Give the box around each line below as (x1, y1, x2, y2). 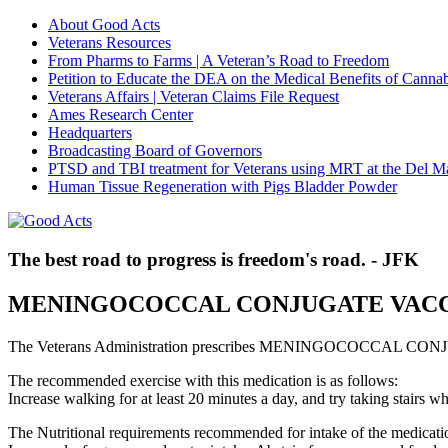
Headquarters (48, 124, 132, 141)
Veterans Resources (48, 34, 171, 51)
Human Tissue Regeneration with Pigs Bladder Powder (48, 178, 397, 195)
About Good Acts (48, 16, 160, 33)
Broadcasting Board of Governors (48, 142, 262, 159)
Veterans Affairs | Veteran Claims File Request (48, 88, 339, 105)
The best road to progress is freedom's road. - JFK (8, 248, 419, 270)
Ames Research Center (48, 106, 193, 123)
